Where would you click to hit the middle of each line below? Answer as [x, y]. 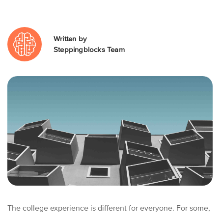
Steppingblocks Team [89, 49]
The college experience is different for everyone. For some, [109, 207]
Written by [70, 39]
